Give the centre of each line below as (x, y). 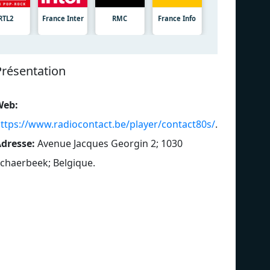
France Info (177, 18)
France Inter (63, 18)
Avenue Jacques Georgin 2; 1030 (110, 143)
